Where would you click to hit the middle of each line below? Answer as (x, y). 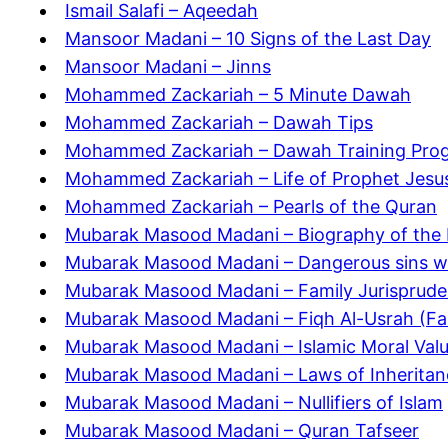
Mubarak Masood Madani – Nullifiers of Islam (254, 403)
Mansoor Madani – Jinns (168, 67)
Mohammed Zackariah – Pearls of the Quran (251, 207)
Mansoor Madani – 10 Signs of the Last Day (248, 39)
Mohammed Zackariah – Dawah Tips (219, 123)
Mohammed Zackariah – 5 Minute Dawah (238, 95)
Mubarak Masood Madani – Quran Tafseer (242, 431)
